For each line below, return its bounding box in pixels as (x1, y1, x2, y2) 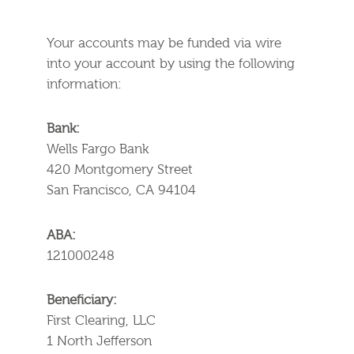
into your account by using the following (47, 57, 296, 71)
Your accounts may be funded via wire (47, 36, 282, 51)
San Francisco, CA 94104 (47, 184, 197, 198)
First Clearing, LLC (47, 314, 156, 329)
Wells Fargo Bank (47, 143, 149, 157)
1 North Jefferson (47, 335, 153, 349)
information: (47, 77, 122, 92)
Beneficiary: (47, 294, 118, 308)
